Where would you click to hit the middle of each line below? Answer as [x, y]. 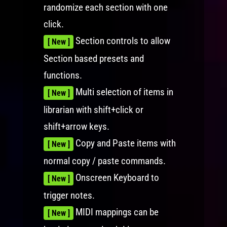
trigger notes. [69, 196]
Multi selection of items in [124, 92]
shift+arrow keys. [76, 127]
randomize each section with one [105, 8]
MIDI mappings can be [116, 212]
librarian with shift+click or [93, 110]
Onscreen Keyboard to [117, 178]
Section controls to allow [122, 41]
